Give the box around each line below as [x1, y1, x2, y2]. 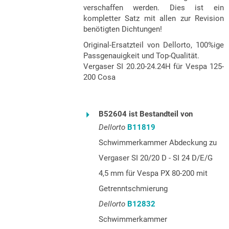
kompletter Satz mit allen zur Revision [83, 13, 224, 23]
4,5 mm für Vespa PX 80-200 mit [98, 168, 208, 178]
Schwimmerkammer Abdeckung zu [98, 138, 217, 147]
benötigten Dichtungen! [83, 24, 162, 34]
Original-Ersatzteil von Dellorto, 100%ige [83, 40, 224, 50]
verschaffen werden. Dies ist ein [83, 3, 224, 12]
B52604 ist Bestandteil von [98, 109, 193, 119]
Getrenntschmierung [98, 184, 168, 193]
